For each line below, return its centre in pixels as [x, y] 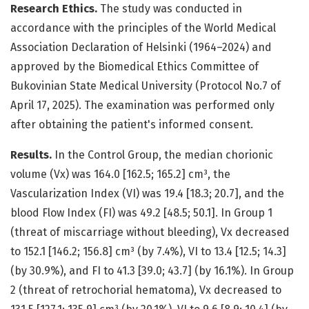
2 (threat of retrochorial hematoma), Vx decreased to [146, 290]
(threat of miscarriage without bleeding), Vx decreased [150, 232]
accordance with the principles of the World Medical [143, 28]
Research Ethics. [54, 9]
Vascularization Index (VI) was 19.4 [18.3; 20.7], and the [147, 194]
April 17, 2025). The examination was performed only [142, 106]
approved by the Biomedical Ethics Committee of [134, 67]
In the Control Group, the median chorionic [162, 155]
